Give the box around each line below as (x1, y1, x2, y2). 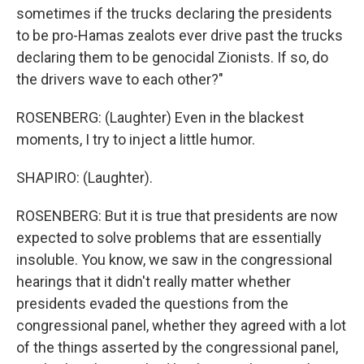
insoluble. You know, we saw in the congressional (16, 251, 332, 268)
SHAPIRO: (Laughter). (16, 169, 153, 186)
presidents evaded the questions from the (16, 295, 288, 312)
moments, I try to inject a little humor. (16, 131, 255, 148)
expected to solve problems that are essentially (16, 229, 322, 246)
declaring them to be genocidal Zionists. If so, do (16, 49, 328, 66)
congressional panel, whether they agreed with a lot (16, 317, 346, 334)
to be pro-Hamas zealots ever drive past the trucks (16, 27, 343, 44)
